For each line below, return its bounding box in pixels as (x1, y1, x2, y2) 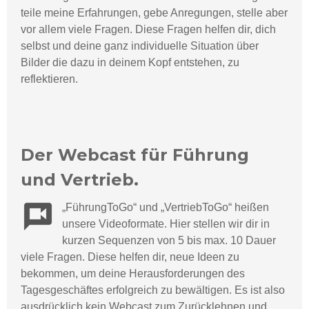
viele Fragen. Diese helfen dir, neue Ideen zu (21, 251, 239, 263)
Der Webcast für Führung (21, 145, 249, 166)
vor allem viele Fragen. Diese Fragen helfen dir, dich (21, 23, 276, 36)
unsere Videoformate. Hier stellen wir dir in (62, 218, 270, 230)
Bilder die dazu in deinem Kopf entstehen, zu (21, 57, 239, 69)
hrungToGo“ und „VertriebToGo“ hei (79, 201, 250, 214)
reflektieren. (21, 73, 81, 86)
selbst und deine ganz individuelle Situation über (21, 40, 259, 52)
